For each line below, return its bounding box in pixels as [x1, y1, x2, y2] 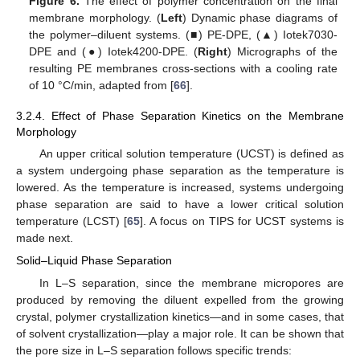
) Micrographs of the [227, 44, 337, 58]
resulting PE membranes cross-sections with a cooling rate [29, 61, 337, 75]
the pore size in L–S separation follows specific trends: [16, 343, 292, 357]
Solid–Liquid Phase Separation [16, 254, 172, 268]
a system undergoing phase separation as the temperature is [16, 164, 344, 178]
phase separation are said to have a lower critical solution [16, 198, 344, 211]
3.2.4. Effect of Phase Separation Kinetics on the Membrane [16, 109, 344, 123]
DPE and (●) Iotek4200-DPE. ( [29, 44, 198, 58]
